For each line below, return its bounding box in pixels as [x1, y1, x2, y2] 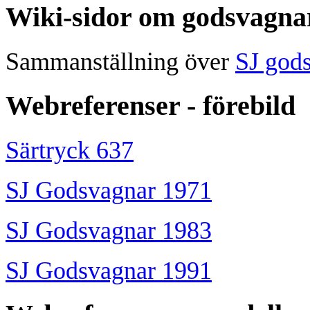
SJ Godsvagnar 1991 [6, 256, 212, 284]
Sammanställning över [6, 47, 235, 75]
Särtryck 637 [6, 136, 134, 164]
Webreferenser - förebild [6, 90, 295, 121]
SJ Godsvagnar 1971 [6, 176, 212, 204]
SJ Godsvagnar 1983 [6, 216, 212, 244]
